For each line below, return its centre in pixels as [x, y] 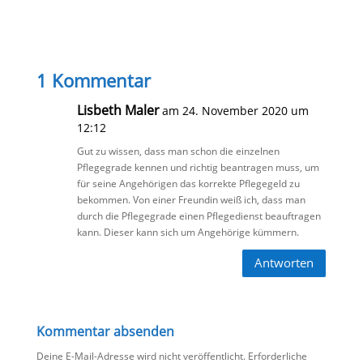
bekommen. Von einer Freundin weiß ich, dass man [191, 199]
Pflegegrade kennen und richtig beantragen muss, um [198, 167]
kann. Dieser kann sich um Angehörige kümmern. [188, 232]
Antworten [284, 263]
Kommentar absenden [105, 331]
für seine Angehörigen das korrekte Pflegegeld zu [188, 183]
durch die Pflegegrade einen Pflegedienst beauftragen [199, 216]
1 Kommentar [93, 80]
